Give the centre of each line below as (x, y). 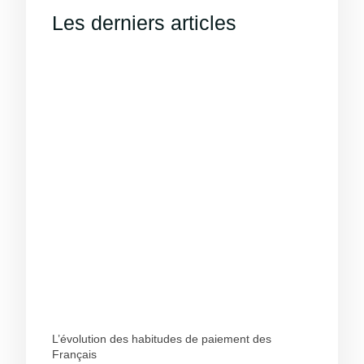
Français (74, 355)
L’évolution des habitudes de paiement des (162, 339)
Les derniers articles (144, 23)
